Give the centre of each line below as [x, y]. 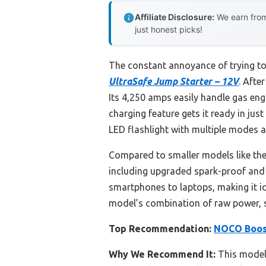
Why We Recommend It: [162, 254]
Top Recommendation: [160, 229]
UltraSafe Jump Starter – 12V [174, 82]
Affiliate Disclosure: [175, 17]
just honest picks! [169, 30]
